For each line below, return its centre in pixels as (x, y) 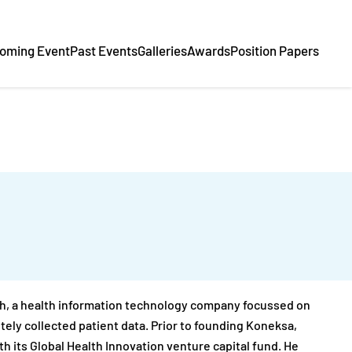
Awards (209, 53)
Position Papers (275, 53)
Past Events (104, 53)
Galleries (162, 53)
